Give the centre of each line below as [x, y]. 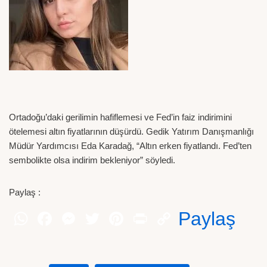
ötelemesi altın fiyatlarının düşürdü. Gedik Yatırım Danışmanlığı [131, 131]
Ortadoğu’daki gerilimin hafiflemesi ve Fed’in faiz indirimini [120, 117]
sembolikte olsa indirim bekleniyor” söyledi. [92, 160]
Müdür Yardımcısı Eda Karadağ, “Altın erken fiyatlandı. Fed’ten [130, 146]
